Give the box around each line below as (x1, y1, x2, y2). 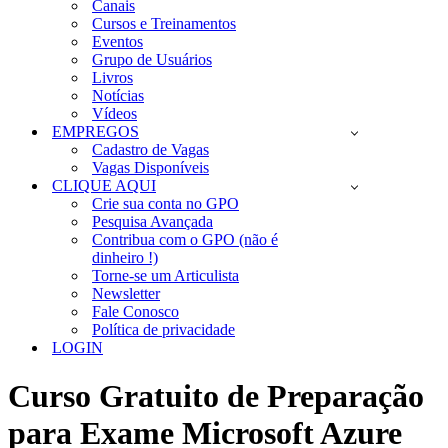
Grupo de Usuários (92, 51, 212, 68)
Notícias (92, 87, 144, 104)
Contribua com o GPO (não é (92, 231, 278, 248)
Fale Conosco (92, 303, 179, 320)
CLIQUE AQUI (52, 177, 156, 194)
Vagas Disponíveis (92, 159, 209, 176)
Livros (92, 69, 133, 86)
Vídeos (92, 105, 137, 122)
